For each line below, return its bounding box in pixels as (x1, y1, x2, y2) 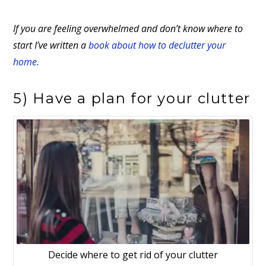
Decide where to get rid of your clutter (48, 248, 218, 262)
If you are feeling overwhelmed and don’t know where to (13, 21, 243, 35)
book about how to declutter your (88, 38, 226, 52)
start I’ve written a (13, 38, 89, 52)
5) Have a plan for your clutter (13, 89, 251, 107)
